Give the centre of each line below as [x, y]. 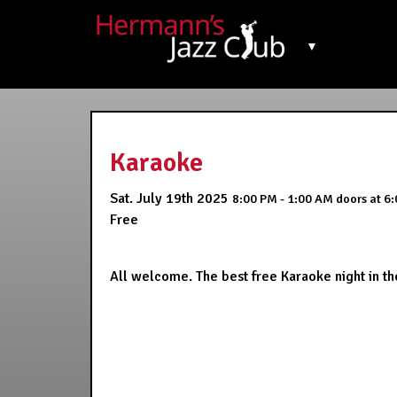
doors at [358, 198]
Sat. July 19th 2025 [169, 198]
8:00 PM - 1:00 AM [284, 198]
